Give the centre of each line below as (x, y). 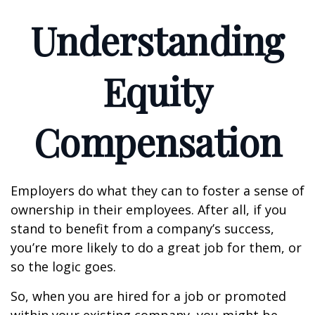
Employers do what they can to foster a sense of (157, 191)
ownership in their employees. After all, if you (149, 210)
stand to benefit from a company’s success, (142, 229)
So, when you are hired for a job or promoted (148, 296)
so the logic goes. (63, 266)
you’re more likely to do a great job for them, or (156, 247)
